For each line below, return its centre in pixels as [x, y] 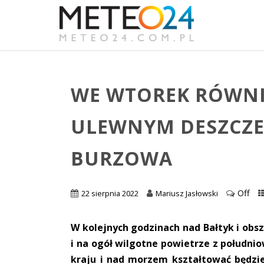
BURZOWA [122, 159]
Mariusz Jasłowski [187, 193]
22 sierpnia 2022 [110, 193]
